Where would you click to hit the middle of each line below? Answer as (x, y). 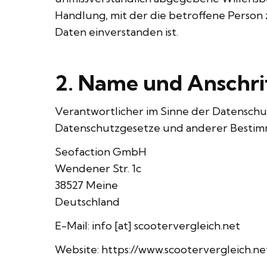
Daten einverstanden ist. (117, 32)
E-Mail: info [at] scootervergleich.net (148, 226)
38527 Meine (86, 185)
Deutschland (87, 202)
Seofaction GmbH (101, 152)
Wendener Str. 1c (98, 168)
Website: (78, 249)
